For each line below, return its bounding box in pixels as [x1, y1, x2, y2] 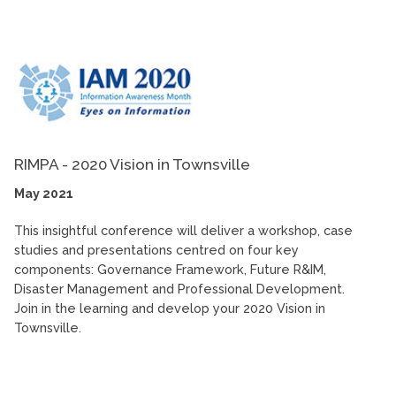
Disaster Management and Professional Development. [14, 281, 345, 297]
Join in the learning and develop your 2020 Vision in [14, 301, 325, 316]
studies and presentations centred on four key [14, 242, 299, 258]
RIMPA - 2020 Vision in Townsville [14, 156, 250, 174]
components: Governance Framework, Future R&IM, [14, 262, 326, 278]
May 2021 [14, 186, 73, 202]
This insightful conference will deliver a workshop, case [14, 223, 353, 239]
